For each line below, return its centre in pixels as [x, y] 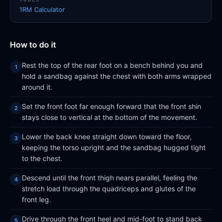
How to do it [33, 45]
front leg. [36, 199]
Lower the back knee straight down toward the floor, [107, 137]
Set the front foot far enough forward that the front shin [111, 106]
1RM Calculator [42, 9]
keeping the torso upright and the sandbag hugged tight [114, 147]
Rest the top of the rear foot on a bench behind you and [112, 65]
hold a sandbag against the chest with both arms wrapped [117, 76]
